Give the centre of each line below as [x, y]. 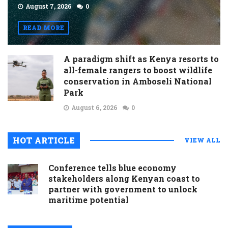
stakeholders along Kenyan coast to [124, 178]
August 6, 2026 [94, 107]
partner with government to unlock [123, 189]
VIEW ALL [202, 140]
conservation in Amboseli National [138, 81]
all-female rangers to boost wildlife [138, 70]
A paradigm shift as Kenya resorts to [141, 59]
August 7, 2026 [49, 6]
